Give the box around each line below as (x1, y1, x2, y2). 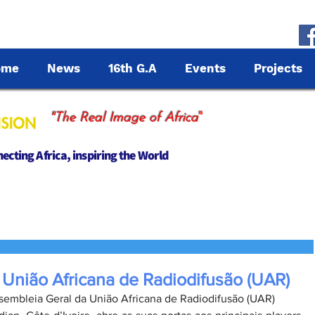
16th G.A (108, 61, 157, 75)
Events (185, 61, 226, 75)
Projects (254, 61, 302, 75)
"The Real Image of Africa (50, 112, 198, 125)
